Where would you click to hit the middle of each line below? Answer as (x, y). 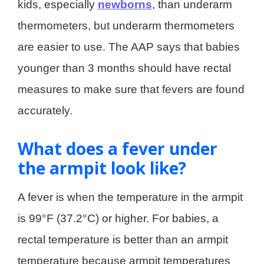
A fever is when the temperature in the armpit (130, 197)
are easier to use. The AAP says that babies (129, 47)
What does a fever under (118, 148)
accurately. (45, 110)
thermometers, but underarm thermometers (126, 25)
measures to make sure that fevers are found (131, 89)
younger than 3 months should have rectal (124, 68)
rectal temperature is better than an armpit (123, 239)
